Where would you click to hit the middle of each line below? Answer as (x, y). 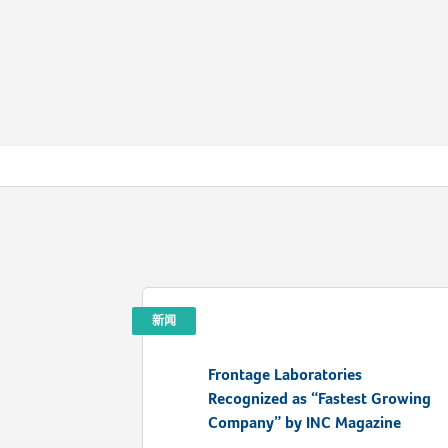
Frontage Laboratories (285, 375)
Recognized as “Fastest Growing (319, 399)
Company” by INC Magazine (304, 423)
